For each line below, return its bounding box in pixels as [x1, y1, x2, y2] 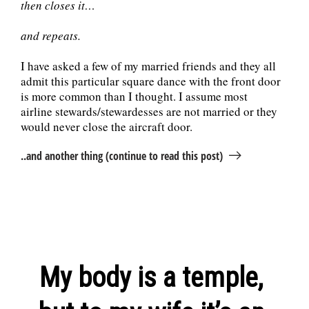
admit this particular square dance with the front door [21, 73, 281, 90]
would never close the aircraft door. [21, 119, 192, 135]
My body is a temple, [39, 261, 263, 295]
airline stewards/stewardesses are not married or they [21, 103, 277, 120]
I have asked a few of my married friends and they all [21, 58, 276, 74]
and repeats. [21, 28, 81, 44]
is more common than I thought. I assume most [21, 88, 248, 105]
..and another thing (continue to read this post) [21, 148, 223, 164]
